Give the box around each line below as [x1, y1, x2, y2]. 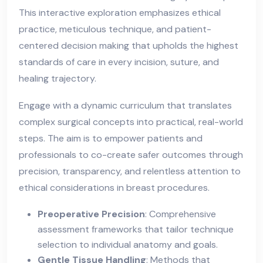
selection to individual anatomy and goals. [38, 238, 218, 251]
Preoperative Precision [38, 207, 145, 220]
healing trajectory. [19, 72, 96, 85]
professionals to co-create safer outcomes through [19, 148, 243, 161]
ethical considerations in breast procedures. [19, 181, 210, 194]
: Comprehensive [145, 207, 216, 220]
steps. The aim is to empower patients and [19, 131, 203, 144]
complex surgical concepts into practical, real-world [19, 115, 243, 128]
